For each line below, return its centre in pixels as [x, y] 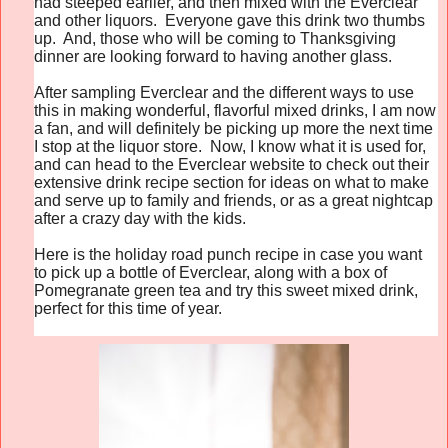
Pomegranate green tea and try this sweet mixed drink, [226, 290]
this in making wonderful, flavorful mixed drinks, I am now [235, 110]
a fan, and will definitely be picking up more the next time [233, 128]
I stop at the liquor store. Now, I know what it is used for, [230, 146]
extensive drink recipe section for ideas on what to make [231, 182]
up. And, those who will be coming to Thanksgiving [215, 38]
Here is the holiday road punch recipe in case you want [228, 254]
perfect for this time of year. [128, 308]
